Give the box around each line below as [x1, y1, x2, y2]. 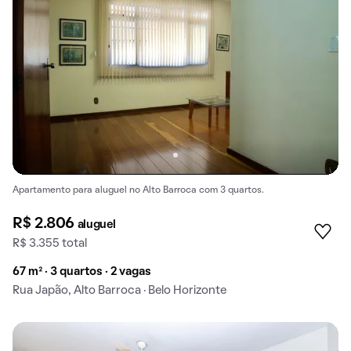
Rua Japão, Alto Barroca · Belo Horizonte [13, 285, 226, 297]
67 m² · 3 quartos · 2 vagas [13, 266, 151, 278]
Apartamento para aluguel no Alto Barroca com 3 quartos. [13, 186, 264, 194]
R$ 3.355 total [13, 238, 87, 250]
